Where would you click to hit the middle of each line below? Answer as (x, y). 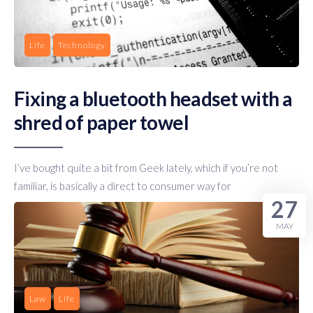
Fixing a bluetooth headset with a (153, 98)
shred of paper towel (101, 122)
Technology (82, 45)
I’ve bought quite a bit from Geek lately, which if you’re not (146, 167)
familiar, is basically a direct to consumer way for (123, 185)
